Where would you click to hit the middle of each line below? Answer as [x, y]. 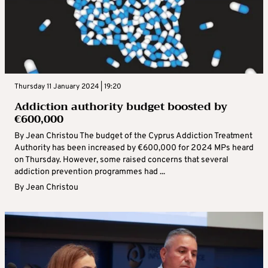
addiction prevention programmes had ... [90, 172]
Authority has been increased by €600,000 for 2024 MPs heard [134, 148]
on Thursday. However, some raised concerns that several [121, 160]
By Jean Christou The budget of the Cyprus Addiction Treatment [133, 136]
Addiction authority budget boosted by [121, 107]
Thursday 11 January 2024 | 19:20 [68, 87]
